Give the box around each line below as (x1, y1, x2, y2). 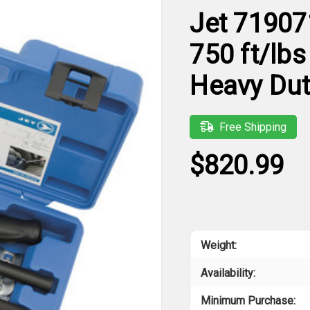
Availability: (201, 266, 256, 280)
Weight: (201, 239, 237, 253)
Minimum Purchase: (201, 294, 296, 308)
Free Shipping (219, 120, 287, 134)
